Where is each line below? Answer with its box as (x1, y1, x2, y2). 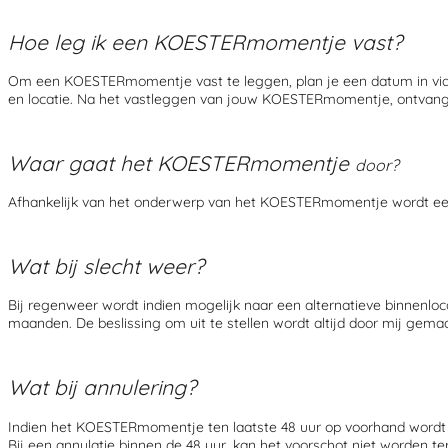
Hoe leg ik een (8, 28, 153, 55)
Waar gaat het (8, 149, 157, 176)
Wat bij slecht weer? (8, 252, 204, 279)
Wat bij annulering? (8, 374, 196, 401)
